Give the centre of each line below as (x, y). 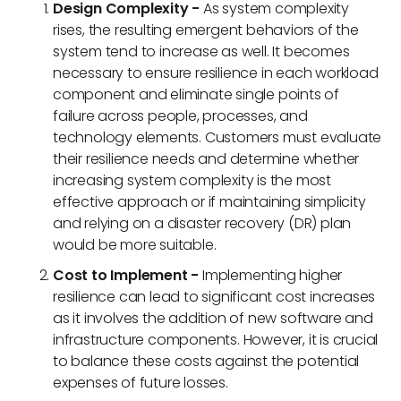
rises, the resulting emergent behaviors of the (206, 30)
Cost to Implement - (126, 275)
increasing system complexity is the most (192, 180)
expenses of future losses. (141, 382)
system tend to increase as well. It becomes (201, 51)
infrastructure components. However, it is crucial (216, 339)
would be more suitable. (135, 244)
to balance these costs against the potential (206, 361)
